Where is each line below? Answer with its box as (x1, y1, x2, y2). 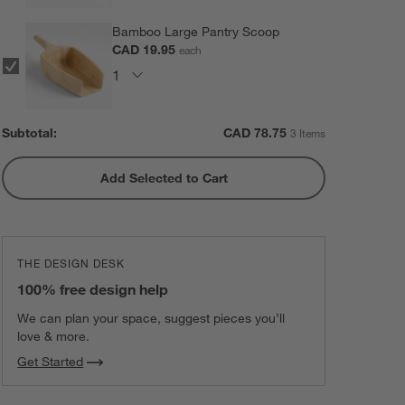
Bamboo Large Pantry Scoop (112, 23, 280, 40)
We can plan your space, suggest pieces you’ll (17, 310, 286, 327)
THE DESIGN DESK (17, 256, 126, 271)
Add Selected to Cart (99, 169, 228, 186)
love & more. (17, 328, 90, 345)
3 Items (289, 125, 325, 140)
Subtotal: (2, 124, 58, 141)
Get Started (17, 353, 84, 371)
